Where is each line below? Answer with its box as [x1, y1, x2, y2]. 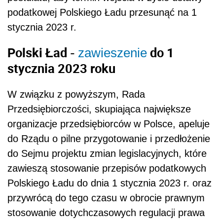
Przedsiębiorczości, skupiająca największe [7, 103, 191, 114]
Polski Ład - [7, 44, 78, 61]
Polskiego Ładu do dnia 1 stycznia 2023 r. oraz [7, 177, 212, 188]
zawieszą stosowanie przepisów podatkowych [7, 162, 206, 174]
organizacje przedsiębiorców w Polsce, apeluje [7, 118, 210, 129]
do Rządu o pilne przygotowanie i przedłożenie [7, 133, 210, 144]
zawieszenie [78, 45, 147, 61]
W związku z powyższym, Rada [7, 88, 145, 100]
